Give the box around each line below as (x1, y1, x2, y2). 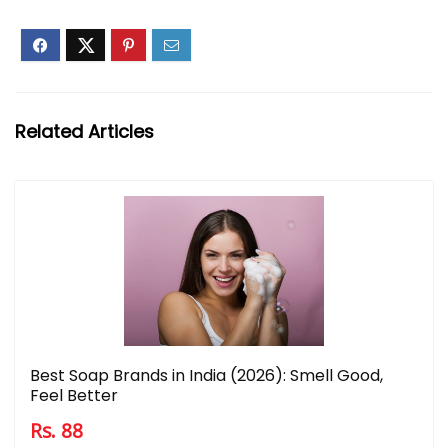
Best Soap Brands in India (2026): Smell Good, (30, 364, 383, 388)
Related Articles (15, 119, 154, 145)
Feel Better (30, 384, 118, 408)
